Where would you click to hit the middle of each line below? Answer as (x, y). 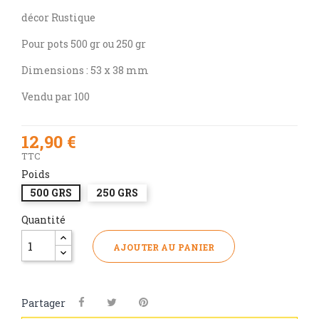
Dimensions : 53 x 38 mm (85, 70)
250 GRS (117, 193)
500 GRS (51, 193)
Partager (43, 303)
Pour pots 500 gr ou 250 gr (84, 44)
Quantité (43, 220)
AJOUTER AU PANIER (164, 247)
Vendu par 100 (56, 97)
